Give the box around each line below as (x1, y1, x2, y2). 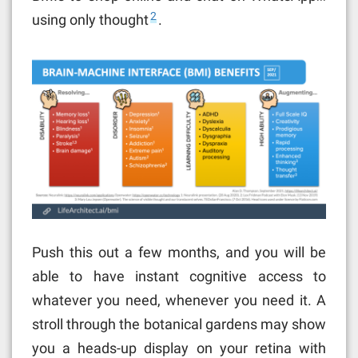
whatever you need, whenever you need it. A (32, 292, 326, 309)
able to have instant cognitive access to (32, 268, 326, 285)
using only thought (32, 11, 149, 29)
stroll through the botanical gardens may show (32, 316, 326, 333)
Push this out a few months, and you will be (32, 244, 326, 261)
